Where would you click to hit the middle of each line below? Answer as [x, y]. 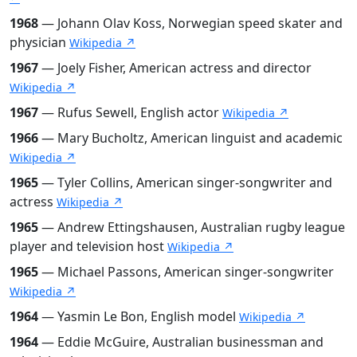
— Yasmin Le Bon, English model [139, 316]
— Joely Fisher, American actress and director [175, 67]
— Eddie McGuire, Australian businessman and [181, 341]
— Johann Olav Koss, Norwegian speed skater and [190, 23]
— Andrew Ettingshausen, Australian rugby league [192, 227]
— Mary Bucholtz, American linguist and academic [190, 137]
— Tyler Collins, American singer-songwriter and [185, 182]
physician [39, 42]
